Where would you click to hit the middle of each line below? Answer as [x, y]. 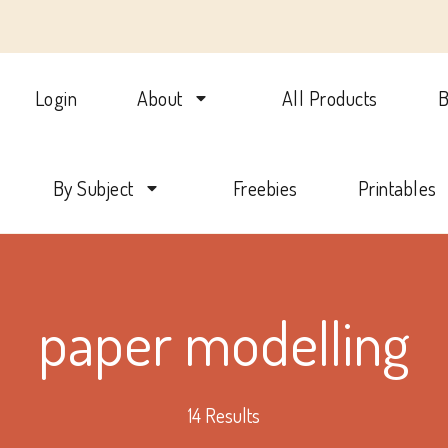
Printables [397, 188]
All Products [329, 98]
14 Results [224, 415]
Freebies [265, 188]
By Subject [93, 188]
